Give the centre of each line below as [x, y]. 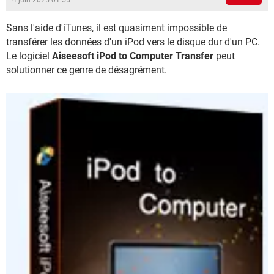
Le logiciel [29, 56]
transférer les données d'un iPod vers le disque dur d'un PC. [133, 42]
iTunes [77, 28]
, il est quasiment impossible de [159, 28]
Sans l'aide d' [35, 28]
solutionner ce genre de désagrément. [87, 70]
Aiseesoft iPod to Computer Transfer [133, 56]
